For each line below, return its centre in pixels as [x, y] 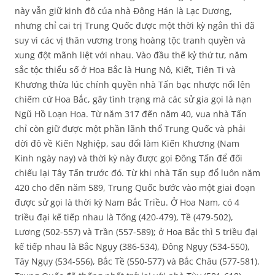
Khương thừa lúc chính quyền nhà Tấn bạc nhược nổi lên [133, 85]
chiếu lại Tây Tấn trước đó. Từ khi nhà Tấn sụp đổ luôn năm [137, 173]
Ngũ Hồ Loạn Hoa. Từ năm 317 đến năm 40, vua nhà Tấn [131, 114]
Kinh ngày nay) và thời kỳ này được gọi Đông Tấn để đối [129, 158]
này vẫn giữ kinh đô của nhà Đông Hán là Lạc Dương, [123, 11]
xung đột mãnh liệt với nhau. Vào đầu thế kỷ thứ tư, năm [131, 55]
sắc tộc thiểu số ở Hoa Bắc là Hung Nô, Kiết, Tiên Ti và [125, 70]
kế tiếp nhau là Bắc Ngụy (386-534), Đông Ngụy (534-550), [132, 247]
